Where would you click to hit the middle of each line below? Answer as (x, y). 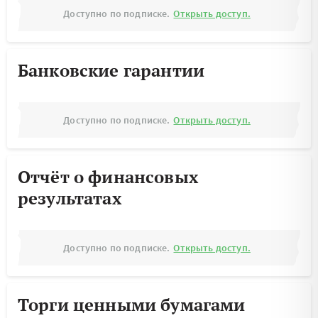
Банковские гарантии (111, 70)
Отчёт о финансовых (108, 177)
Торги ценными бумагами (132, 305)
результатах (70, 198)
